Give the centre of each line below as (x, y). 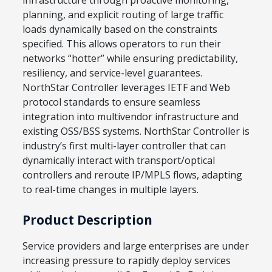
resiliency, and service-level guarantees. (112, 73)
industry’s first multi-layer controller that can (124, 145)
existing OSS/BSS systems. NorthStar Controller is (136, 131)
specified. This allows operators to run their (122, 43)
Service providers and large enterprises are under (136, 246)
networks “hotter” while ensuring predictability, (130, 58)
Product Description (87, 219)
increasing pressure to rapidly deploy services (127, 261)
